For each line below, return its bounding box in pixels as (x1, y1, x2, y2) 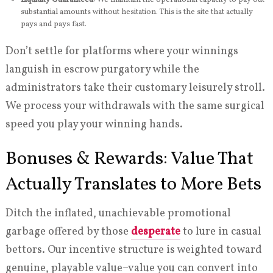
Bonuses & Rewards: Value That (5, 146, 253, 172)
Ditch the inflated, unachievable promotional (5, 206, 231, 222)
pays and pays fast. (20, 18, 87, 30)
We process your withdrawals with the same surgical (5, 99, 264, 115)
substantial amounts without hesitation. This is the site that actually (20, 6, 253, 18)
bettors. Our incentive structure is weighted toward (5, 243, 262, 258)
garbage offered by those (5, 224, 131, 240)
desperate (130, 224, 180, 240)
